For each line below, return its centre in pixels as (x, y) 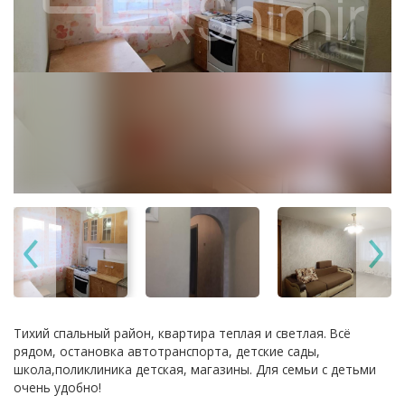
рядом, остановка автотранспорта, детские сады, (167, 351)
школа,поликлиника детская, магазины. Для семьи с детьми (195, 369)
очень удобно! (57, 387)
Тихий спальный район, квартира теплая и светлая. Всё (182, 333)
